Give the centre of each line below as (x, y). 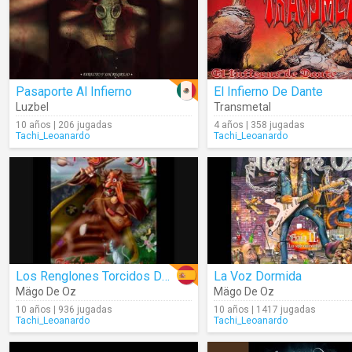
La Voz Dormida (258, 276)
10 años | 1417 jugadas (265, 310)
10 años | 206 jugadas (64, 125)
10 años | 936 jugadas (64, 310)
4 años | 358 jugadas (259, 125)
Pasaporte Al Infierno (74, 92)
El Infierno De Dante (268, 92)
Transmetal (242, 107)
